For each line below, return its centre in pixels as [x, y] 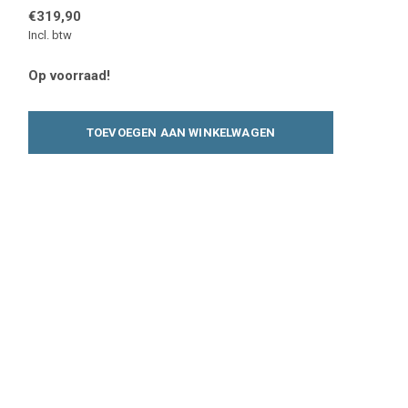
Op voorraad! [69, 76]
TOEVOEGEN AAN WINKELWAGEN [181, 133]
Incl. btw [50, 35]
